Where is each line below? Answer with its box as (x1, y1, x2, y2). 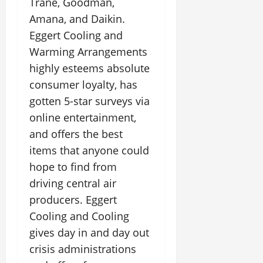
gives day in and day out (29, 225, 149, 240)
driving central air (29, 176, 116, 190)
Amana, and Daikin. (29, 12, 125, 26)
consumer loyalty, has (29, 77, 137, 92)
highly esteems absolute (29, 61, 150, 75)
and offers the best (29, 127, 123, 141)
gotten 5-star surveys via (29, 94, 150, 108)
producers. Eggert (29, 193, 117, 207)
